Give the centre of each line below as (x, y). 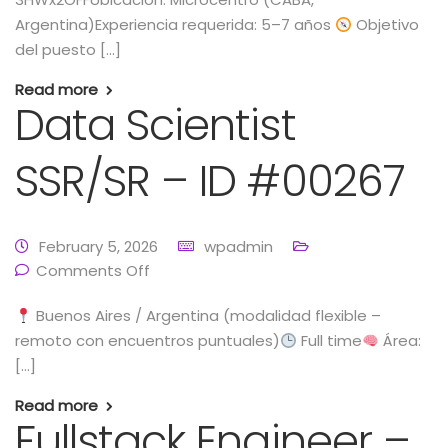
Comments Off (93, 270)
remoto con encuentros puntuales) (147, 340)
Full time (330, 340)
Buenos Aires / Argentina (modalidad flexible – (207, 315)
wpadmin (238, 246)
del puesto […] (68, 49)
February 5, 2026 (98, 246)
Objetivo (386, 24)
